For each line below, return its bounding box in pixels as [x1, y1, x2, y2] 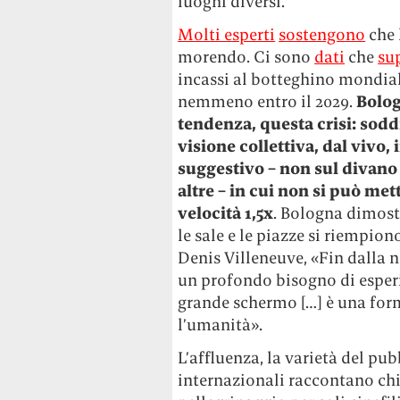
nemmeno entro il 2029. [178, 91, 357, 112]
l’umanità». [178, 314, 263, 335]
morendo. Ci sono [178, 46, 315, 67]
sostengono [279, 24, 366, 45]
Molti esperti [178, 24, 276, 45]
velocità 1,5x [178, 203, 274, 223]
